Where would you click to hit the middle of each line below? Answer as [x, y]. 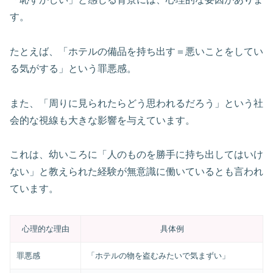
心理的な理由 [45, 229]
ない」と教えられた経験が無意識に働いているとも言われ [136, 172]
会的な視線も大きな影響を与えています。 [102, 120]
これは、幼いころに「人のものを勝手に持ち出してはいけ [136, 155]
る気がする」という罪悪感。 [73, 68]
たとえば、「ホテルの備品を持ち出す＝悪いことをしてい [136, 51]
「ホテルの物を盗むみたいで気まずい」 [159, 256]
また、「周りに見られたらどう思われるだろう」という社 [136, 103]
